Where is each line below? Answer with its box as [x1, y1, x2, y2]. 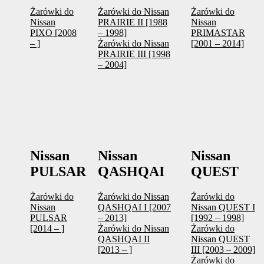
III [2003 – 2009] [191, 245, 255, 255]
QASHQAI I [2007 [98, 202, 171, 213]
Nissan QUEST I [191, 202, 255, 213]
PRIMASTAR [191, 28, 245, 38]
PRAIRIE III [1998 [98, 49, 170, 60]
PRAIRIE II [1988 [98, 17, 167, 28]
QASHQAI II [98, 234, 150, 245]
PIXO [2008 [30, 28, 77, 38]
